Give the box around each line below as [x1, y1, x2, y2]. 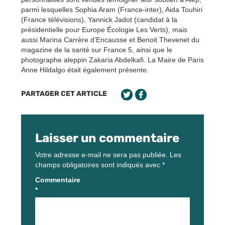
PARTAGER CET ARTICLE [21, 89, 107, 98]
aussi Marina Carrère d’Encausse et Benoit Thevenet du [21, 36, 199, 44]
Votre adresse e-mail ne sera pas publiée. [35, 151, 168, 159]
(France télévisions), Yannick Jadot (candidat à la [21, 16, 177, 24]
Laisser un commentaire [35, 131, 179, 146]
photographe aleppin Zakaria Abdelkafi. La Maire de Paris [21, 56, 204, 64]
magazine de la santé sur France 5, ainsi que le [21, 46, 172, 54]
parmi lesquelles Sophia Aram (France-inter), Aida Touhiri [21, 6, 202, 14]
